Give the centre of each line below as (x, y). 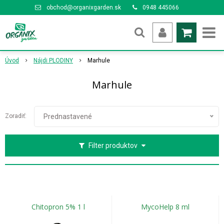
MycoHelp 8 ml (165, 207)
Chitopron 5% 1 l (58, 207)
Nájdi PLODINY (53, 60)
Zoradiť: (16, 116)
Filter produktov (113, 145)
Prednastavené (68, 116)
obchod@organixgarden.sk (84, 7)
